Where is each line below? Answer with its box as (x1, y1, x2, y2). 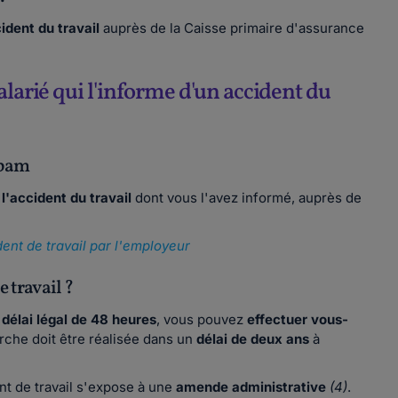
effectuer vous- (247, 311, 349, 328)
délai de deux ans (196, 330, 310, 347)
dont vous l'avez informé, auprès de (131, 189, 362, 206)
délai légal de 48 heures (2, 311, 157, 328)
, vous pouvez (156, 311, 248, 328)
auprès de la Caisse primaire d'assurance (103, 20, 365, 36)
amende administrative (176, 378, 327, 395)
